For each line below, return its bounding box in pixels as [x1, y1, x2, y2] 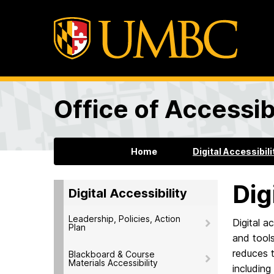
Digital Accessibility [68, 185, 187, 201]
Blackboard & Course [68, 248, 155, 259]
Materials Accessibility [68, 257, 158, 268]
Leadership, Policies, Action [68, 213, 180, 224]
